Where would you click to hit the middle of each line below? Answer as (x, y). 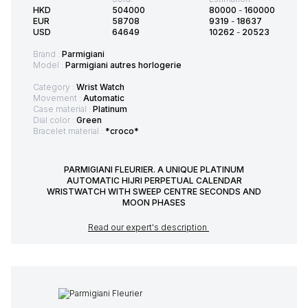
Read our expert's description (148, 227)
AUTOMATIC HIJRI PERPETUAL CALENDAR (154, 180)
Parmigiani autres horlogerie (123, 65)
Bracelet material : (69, 131)
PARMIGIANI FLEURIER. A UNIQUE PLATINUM (154, 169)
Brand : (47, 54)
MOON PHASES (154, 202)
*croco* (122, 131)
